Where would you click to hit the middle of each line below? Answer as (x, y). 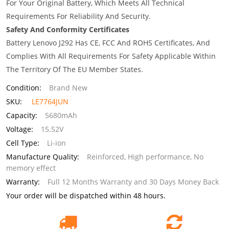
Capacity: (22, 115)
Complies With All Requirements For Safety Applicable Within (111, 56)
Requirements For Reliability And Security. (78, 16)
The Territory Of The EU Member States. (75, 69)
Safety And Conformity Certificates (68, 29)
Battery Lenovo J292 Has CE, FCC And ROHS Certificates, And (108, 43)
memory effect (31, 168)
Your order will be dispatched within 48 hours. (86, 196)
